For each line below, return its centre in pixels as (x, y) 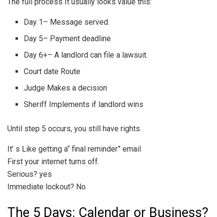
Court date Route (52, 71)
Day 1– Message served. (67, 22)
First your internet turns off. (53, 161)
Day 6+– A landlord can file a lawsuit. (86, 55)
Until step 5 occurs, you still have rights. (74, 128)
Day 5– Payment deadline (68, 38)
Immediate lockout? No (46, 186)
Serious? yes (30, 174)
